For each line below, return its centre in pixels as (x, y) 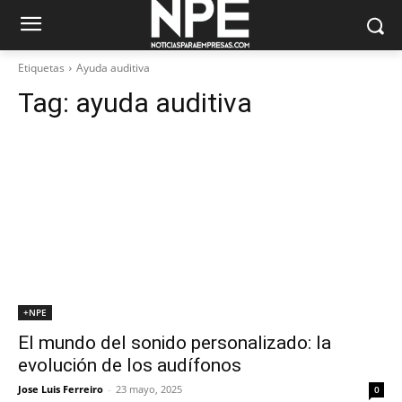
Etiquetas (41, 68)
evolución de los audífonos (130, 365)
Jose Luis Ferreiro (61, 389)
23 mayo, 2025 (149, 389)
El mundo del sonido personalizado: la (175, 343)
